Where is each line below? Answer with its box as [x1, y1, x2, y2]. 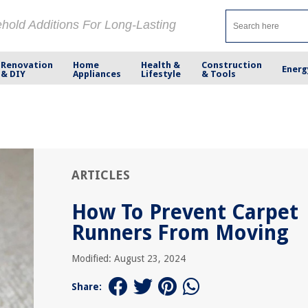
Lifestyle [141, 68, 181, 79]
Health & [141, 59, 181, 70]
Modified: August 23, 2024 [71, 253, 186, 264]
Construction [201, 59, 262, 70]
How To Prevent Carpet [71, 200, 298, 224]
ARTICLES [71, 168, 130, 182]
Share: [71, 281, 102, 292]
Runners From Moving [71, 221, 289, 245]
